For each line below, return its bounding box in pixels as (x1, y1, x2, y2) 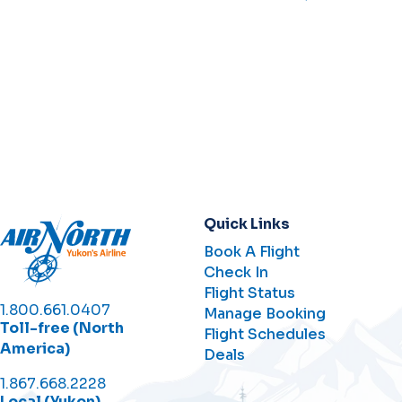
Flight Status (204, 284, 296, 302)
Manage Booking (204, 304, 327, 323)
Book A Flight (204, 242, 301, 261)
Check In (204, 263, 269, 282)
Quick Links (204, 214, 291, 233)
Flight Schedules (204, 325, 327, 344)
